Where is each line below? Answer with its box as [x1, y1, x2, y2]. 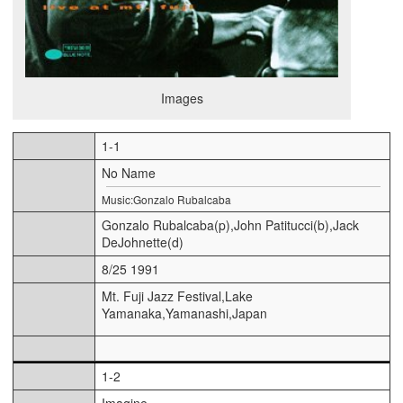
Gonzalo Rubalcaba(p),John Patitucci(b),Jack [102, 215, 359, 234]
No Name [102, 163, 156, 182]
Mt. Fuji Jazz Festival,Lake [102, 286, 253, 305]
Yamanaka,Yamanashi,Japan [102, 303, 267, 322]
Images [160, 88, 203, 107]
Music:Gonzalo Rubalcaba [102, 191, 231, 207]
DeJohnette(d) [102, 232, 184, 251]
